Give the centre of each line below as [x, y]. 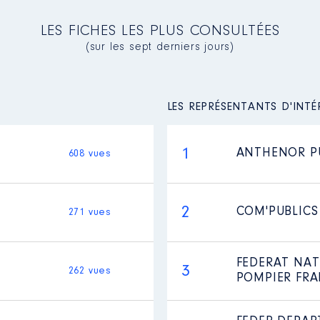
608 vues [90, 154]
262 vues [90, 271]
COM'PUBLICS [277, 212]
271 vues [90, 212]
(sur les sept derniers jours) [160, 47]
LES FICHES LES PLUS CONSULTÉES [160, 32]
